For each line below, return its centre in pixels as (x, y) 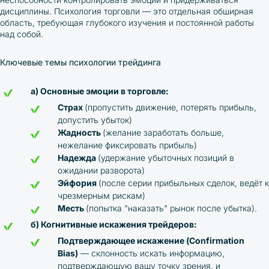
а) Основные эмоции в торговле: (100, 91)
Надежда (78, 158)
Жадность (80, 132)
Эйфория (78, 183)
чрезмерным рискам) (101, 195)
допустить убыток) (95, 120)
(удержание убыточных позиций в (166, 158)
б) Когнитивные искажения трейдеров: (114, 224)
